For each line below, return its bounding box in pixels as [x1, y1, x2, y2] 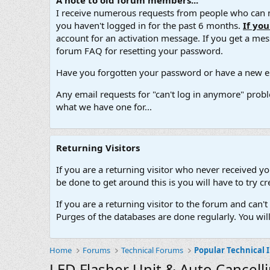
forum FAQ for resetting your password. [56, 45, 223, 57]
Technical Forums [121, 245, 184, 256]
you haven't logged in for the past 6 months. [56, 19, 243, 32]
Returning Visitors [56, 142, 140, 154]
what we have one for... [56, 101, 152, 113]
